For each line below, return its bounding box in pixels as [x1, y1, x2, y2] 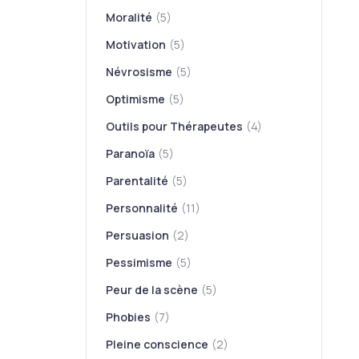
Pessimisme [106, 255, 173, 270]
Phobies [106, 309, 151, 325]
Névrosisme [106, 64, 173, 79]
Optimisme [106, 91, 166, 107]
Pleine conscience [106, 337, 209, 352]
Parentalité [106, 173, 169, 188]
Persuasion [106, 228, 170, 243]
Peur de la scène [106, 282, 199, 297]
